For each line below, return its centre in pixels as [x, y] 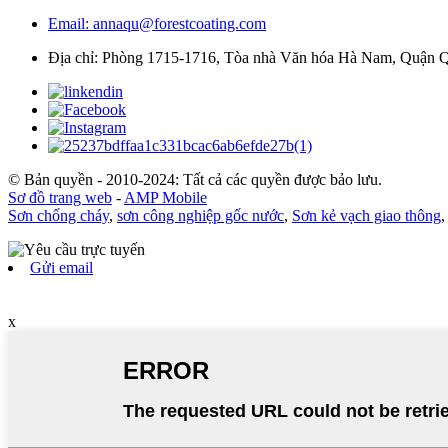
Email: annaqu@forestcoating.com [157, 24]
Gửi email [61, 268]
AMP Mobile [165, 198]
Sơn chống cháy [58, 216]
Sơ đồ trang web [60, 198]
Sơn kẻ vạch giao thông [366, 216]
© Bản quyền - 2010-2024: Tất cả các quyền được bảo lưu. [195, 180]
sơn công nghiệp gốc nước [200, 216]
